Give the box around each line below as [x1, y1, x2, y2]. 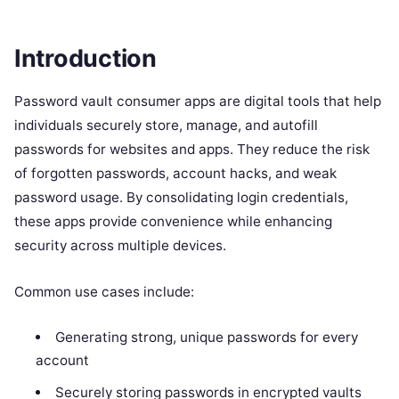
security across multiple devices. [14, 236, 226, 254]
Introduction [14, 43, 157, 73]
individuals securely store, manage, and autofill [14, 116, 318, 134]
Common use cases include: [14, 282, 194, 300]
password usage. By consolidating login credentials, [14, 188, 348, 206]
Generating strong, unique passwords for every [54, 328, 358, 346]
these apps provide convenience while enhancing [14, 212, 332, 230]
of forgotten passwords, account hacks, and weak [14, 164, 337, 182]
